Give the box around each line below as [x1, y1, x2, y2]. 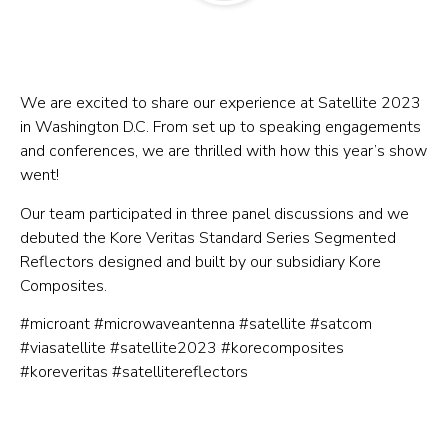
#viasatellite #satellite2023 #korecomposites [20, 337, 344, 360]
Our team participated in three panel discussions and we [20, 202, 409, 225]
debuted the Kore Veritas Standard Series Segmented [20, 226, 396, 249]
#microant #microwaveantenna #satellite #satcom [20, 313, 372, 336]
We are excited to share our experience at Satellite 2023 [20, 92, 421, 115]
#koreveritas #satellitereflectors [20, 361, 252, 384]
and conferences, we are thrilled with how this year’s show [20, 140, 427, 163]
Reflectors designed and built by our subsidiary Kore [20, 250, 381, 273]
